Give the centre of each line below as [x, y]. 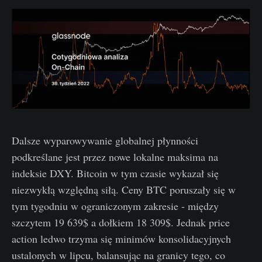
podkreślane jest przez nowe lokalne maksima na [115, 157]
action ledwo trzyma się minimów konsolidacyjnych [121, 239]
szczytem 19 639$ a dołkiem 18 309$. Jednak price [121, 223]
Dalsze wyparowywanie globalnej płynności [105, 141]
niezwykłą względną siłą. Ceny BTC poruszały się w [124, 190]
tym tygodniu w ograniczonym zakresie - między [115, 206]
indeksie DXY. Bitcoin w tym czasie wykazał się [115, 173]
